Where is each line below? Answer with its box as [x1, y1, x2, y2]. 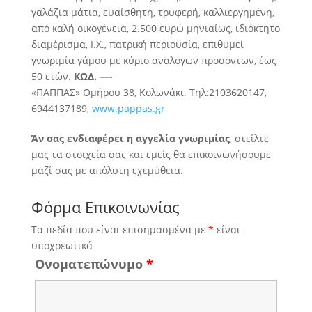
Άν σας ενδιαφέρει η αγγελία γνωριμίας [31, 132, 230, 145]
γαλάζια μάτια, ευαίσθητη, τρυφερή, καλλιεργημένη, [31, 6, 274, 19]
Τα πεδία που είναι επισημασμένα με [31, 223, 208, 236]
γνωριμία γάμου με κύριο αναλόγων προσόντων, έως [31, 54, 276, 67]
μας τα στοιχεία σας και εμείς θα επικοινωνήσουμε [31, 148, 271, 161]
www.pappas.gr [91, 102, 165, 115]
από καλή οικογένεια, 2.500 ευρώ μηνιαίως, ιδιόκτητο [31, 22, 280, 35]
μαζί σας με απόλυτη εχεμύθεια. [31, 164, 183, 177]
